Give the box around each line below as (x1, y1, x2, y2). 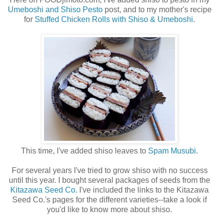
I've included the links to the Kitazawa (77, 186, 209, 195)
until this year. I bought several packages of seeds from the (9, 176, 210, 185)
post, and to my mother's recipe (104, 5, 212, 14)
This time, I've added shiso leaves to (21, 147, 148, 155)
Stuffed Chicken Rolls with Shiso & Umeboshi (35, 15, 193, 24)
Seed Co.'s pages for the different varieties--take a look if (12, 196, 207, 204)
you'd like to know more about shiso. (47, 205, 172, 214)
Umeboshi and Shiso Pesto (7, 5, 105, 14)
